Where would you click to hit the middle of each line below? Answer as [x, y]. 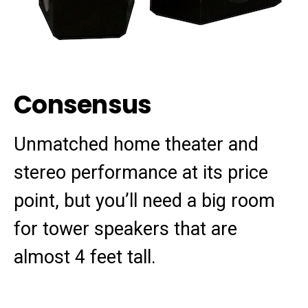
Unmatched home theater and [136, 144]
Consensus [83, 105]
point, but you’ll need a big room [144, 201]
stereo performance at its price [141, 173]
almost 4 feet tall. [85, 257]
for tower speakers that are [125, 229]
